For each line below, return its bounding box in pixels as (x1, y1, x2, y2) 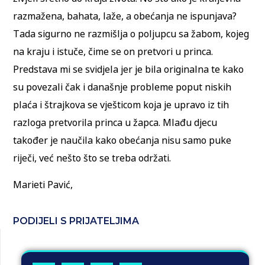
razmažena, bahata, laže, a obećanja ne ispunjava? (13, 9, 237, 23)
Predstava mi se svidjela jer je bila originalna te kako (13, 63, 244, 76)
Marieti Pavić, (13, 177, 73, 191)
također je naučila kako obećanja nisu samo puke (13, 134, 232, 147)
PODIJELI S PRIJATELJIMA (13, 215, 140, 227)
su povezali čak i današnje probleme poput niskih (13, 80, 232, 94)
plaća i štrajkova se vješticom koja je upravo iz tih (13, 98, 230, 112)
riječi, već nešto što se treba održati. (13, 151, 172, 165)
